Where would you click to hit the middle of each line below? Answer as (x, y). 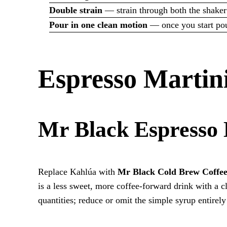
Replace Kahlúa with (78, 172)
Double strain (75, 10)
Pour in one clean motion (98, 25)
